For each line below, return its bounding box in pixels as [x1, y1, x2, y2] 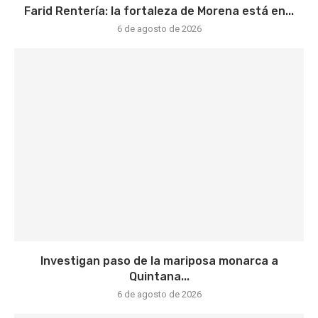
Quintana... [128, 270, 190, 283]
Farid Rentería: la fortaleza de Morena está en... [24, 4, 294, 18]
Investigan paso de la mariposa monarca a [40, 254, 278, 268]
